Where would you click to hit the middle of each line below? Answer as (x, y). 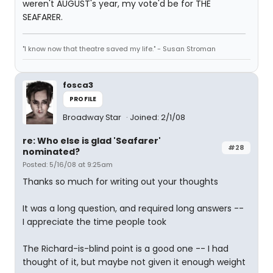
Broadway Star (93, 117)
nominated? (51, 152)
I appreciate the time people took (94, 222)
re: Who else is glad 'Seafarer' (92, 141)
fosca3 (78, 85)
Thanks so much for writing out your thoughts (120, 182)
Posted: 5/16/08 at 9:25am (68, 165)
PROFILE (83, 99)
